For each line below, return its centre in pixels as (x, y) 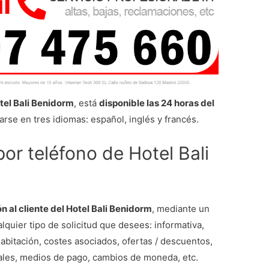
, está (87, 103)
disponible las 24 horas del (157, 103)
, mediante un (181, 209)
